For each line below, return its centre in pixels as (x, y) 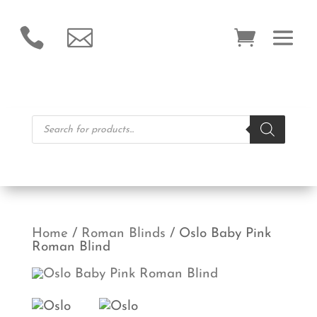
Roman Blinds (123, 234)
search (51, 135)
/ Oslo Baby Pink (218, 234)
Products (57, 121)
